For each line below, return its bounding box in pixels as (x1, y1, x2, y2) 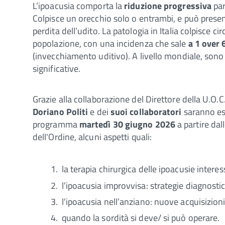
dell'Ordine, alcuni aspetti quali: (33, 130, 152, 144)
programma (33, 117, 79, 131)
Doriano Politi (33, 104, 88, 119)
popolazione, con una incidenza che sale (33, 36, 188, 50)
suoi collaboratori (110, 104, 182, 119)
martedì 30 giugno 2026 (79, 117, 175, 131)
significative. (33, 61, 81, 75)
